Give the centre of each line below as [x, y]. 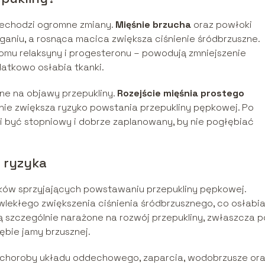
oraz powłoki [222, 24]
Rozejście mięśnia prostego [181, 93]
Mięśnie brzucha [153, 24]
